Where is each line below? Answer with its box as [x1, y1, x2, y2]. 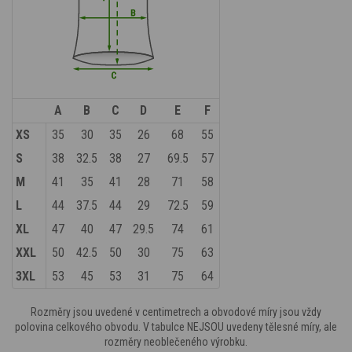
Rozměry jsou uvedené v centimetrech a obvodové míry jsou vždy [31, 305, 321, 318]
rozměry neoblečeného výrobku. [104, 335, 247, 348]
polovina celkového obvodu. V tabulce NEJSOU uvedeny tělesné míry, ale [15, 320, 337, 333]
